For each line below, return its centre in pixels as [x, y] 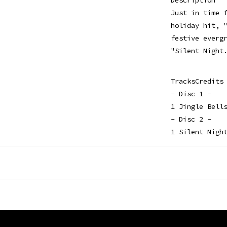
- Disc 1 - [191, 93]
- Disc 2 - [191, 119]
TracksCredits [197, 81]
